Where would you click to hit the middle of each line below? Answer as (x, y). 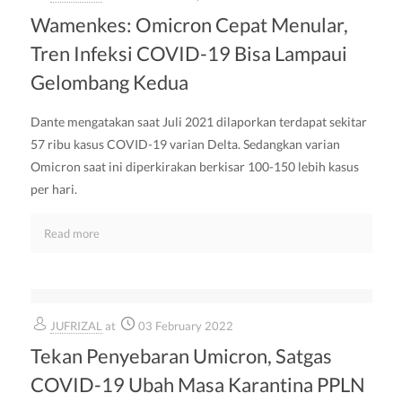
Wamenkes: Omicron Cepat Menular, (189, 25)
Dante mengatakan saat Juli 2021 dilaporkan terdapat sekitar (198, 122)
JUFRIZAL (76, 326)
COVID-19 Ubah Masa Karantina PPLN (197, 385)
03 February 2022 (185, 326)
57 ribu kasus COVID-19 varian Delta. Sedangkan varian (185, 144)
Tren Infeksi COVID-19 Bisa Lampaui (188, 53)
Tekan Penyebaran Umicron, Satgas (181, 356)
